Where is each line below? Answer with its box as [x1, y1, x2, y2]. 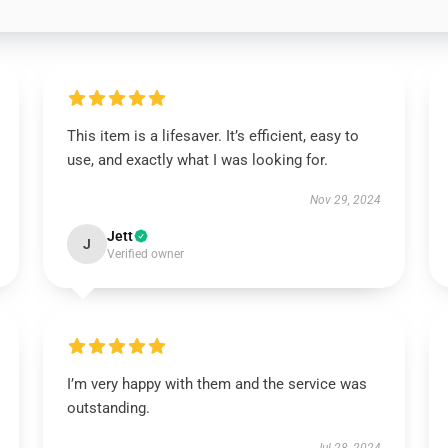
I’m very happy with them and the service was [66, 375, 367, 393]
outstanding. [66, 399, 150, 417]
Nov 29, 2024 [310, 193, 382, 207]
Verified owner [106, 247, 184, 261]
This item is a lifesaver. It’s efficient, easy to [66, 127, 359, 145]
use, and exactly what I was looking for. [66, 151, 328, 169]
